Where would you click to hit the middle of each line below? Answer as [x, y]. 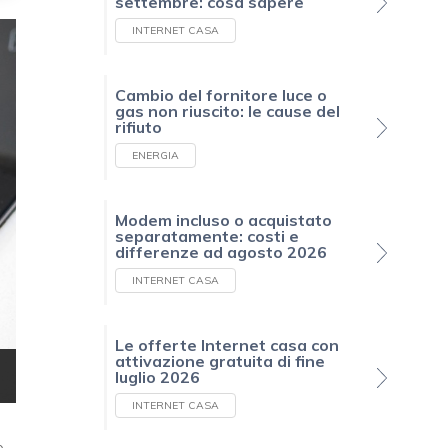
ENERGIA [155, 156]
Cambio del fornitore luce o [221, 95]
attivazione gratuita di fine [220, 361]
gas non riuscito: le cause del [227, 111]
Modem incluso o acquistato [223, 220]
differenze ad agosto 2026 [221, 252]
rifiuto [138, 127]
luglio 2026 [157, 377]
